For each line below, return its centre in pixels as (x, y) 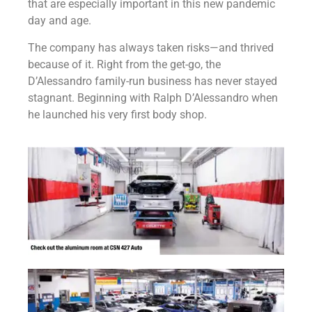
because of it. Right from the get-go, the (124, 64)
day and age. (60, 21)
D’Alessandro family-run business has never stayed (153, 81)
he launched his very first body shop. (117, 114)
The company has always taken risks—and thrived (151, 47)
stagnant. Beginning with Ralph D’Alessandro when (153, 97)
